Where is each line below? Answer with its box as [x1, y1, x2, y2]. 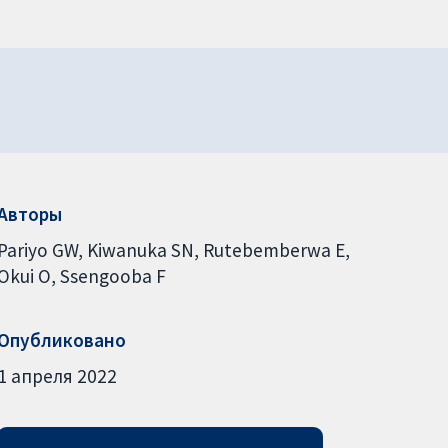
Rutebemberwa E [202, 237, 345, 262]
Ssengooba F [59, 263, 166, 288]
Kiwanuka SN [86, 237, 194, 262]
